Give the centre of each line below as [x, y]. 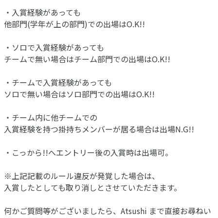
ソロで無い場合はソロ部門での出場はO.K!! [79, 94]
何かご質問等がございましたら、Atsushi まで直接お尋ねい [108, 211]
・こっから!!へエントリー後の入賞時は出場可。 [88, 153]
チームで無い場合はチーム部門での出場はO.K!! [87, 59]
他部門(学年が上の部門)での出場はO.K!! [74, 24]
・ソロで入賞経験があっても [54, 47]
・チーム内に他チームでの [51, 118]
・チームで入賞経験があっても [58, 82]
